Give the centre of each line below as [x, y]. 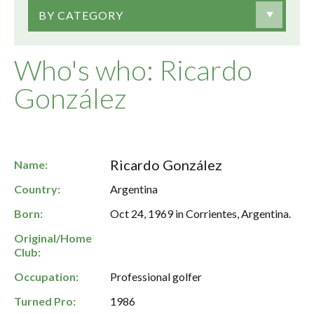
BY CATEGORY [81, 15]
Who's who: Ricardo [133, 70]
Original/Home [53, 238]
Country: [37, 189]
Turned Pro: [45, 301]
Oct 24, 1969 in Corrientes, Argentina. [201, 213]
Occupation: [46, 277]
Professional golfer [156, 277]
